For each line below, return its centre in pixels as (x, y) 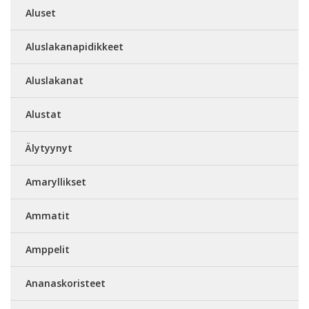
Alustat (43, 114)
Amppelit (48, 249)
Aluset (41, 12)
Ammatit (48, 215)
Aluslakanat (54, 80)
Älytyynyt (49, 148)
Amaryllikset (56, 181)
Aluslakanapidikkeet (74, 46)
